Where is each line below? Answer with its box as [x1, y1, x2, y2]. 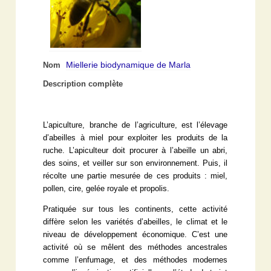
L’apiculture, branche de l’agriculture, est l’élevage [43, 120, 228, 129]
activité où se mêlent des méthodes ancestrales [43, 243, 228, 252]
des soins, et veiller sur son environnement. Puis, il [43, 158, 228, 168]
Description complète [43, 79, 123, 88]
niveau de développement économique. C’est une [43, 230, 228, 239]
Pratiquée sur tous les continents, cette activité [43, 204, 228, 214]
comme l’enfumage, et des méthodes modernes [43, 255, 228, 264]
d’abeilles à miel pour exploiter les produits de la [43, 133, 228, 142]
